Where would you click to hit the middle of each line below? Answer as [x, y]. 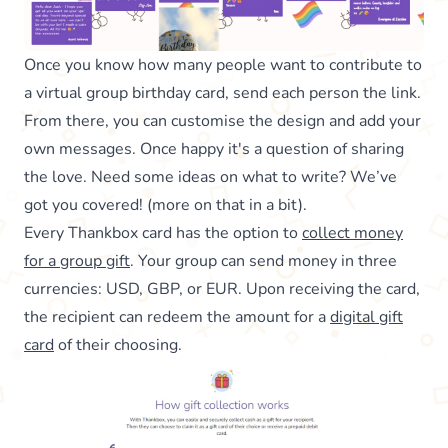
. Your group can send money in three [263, 261]
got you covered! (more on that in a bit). [165, 205]
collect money [352, 233]
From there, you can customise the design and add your [222, 121]
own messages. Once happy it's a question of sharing [214, 149]
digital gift [366, 317]
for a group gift [77, 261]
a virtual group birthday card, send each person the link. [222, 93]
